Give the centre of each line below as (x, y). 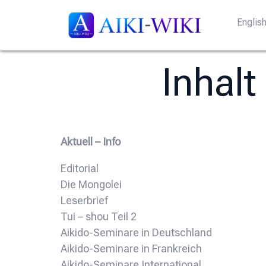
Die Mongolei (91, 184)
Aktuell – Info (91, 141)
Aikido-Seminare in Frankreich (131, 248)
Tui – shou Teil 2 (99, 216)
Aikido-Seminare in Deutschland (136, 232)
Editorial (80, 168)
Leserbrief (84, 200)
